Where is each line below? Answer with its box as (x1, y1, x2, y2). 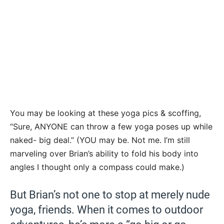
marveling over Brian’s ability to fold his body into (10, 148, 198, 159)
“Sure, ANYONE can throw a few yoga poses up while (10, 121, 212, 132)
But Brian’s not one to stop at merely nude (10, 188, 210, 201)
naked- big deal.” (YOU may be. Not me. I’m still (10, 135, 190, 145)
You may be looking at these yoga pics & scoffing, (10, 108, 201, 118)
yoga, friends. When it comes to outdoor (10, 203, 203, 216)
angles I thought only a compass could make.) (10, 162, 184, 172)
